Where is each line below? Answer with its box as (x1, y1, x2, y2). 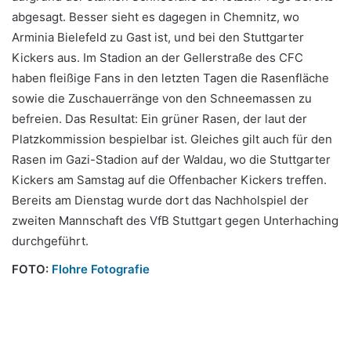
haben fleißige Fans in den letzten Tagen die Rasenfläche (12, 71, 329, 85)
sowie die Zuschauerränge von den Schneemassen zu (12, 91, 312, 106)
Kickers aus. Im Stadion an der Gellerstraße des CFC (12, 50, 303, 65)
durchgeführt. (12, 233, 89, 248)
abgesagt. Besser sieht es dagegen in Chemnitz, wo (12, 9, 299, 24)
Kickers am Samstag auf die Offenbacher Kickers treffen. (12, 172, 327, 187)
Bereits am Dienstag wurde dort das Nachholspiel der (12, 193, 309, 208)
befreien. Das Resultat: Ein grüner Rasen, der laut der (12, 111, 307, 126)
